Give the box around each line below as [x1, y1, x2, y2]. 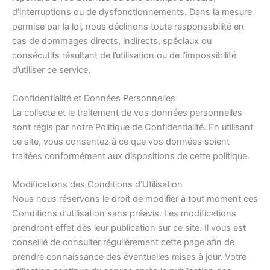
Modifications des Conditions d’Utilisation [12, 179, 183, 190]
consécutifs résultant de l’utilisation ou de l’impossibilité [12, 49, 236, 61]
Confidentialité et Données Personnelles [12, 93, 175, 104]
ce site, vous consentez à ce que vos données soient [12, 136, 230, 148]
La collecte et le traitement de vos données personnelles [12, 107, 242, 119]
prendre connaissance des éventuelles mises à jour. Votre [12, 251, 246, 263]
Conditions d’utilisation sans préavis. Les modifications [12, 208, 236, 219]
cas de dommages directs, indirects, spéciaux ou [12, 35, 212, 46]
